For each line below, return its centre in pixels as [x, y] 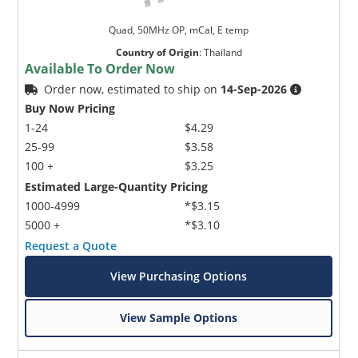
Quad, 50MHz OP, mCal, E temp [179, 30]
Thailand [223, 52]
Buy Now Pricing [70, 108]
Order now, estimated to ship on [133, 89]
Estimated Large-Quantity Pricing [117, 186]
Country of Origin [157, 52]
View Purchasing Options [179, 276]
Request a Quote [71, 245]
